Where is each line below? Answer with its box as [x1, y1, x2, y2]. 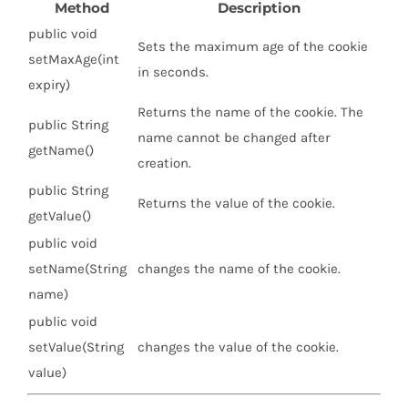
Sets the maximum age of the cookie [138, 38, 368, 56]
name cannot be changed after [138, 129, 330, 147]
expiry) [28, 76, 70, 94]
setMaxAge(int [28, 51, 119, 68]
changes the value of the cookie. [138, 339, 339, 356]
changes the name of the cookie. [138, 260, 341, 278]
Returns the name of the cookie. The [138, 104, 363, 121]
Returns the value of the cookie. [138, 195, 335, 212]
